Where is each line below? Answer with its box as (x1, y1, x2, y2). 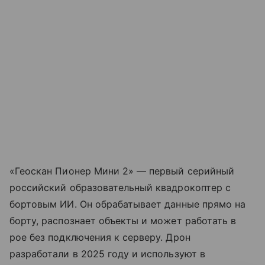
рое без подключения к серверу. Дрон (9, 231, 190, 244)
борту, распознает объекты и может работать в (9, 215, 237, 227)
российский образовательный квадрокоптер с (9, 182, 231, 194)
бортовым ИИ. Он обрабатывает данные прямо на (9, 198, 246, 211)
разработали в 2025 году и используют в (9, 248, 205, 260)
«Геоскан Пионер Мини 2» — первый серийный (9, 165, 234, 177)
